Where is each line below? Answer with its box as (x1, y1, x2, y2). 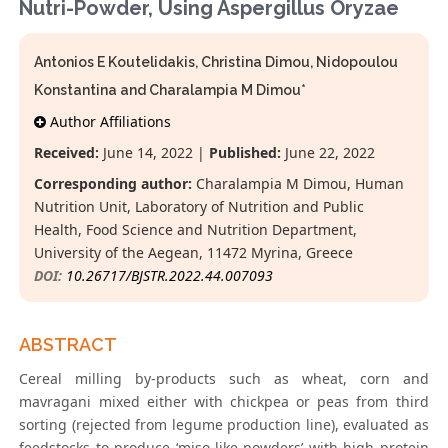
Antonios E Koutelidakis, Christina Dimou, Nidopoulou (34, 54, 399, 71)
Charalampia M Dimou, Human (192, 174, 405, 194)
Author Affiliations (46, 112, 172, 132)
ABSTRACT (19, 334, 118, 356)
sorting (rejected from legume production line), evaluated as (19, 415, 429, 435)
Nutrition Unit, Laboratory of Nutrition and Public (34, 197, 365, 217)
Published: (209, 143, 282, 163)
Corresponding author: (34, 174, 193, 194)
